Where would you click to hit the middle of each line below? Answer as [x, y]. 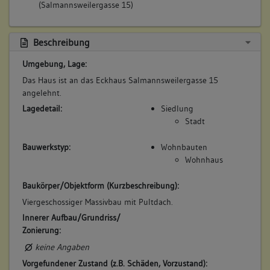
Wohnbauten [184, 147]
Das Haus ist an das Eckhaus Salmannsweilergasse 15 [120, 80]
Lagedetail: [42, 109]
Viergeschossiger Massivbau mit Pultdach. [97, 202]
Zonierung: [41, 231]
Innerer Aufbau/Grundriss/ [71, 218]
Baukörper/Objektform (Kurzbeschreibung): [100, 185]
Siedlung [177, 109]
